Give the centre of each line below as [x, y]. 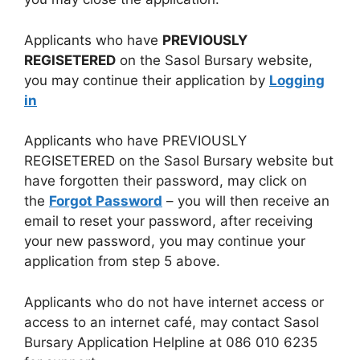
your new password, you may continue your [165, 241]
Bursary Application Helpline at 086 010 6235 [171, 342]
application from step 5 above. [122, 262]
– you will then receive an [246, 201]
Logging [297, 80]
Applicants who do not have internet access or [174, 302]
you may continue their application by [147, 80]
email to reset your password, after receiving [168, 221]
